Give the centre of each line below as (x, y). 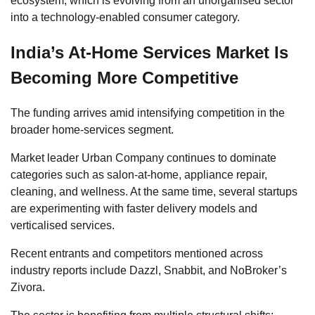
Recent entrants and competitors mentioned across (137, 253)
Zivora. (28, 287)
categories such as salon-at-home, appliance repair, (139, 174)
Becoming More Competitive (124, 77)
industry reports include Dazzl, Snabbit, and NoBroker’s (149, 270)
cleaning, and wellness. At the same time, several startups (154, 191)
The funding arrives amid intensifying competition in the (148, 112)
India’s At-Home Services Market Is (149, 52)
